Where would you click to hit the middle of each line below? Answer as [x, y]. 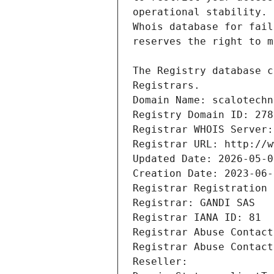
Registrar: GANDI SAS [194, 203]
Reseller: [163, 262]
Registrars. [166, 86]
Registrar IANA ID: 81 [197, 218]
